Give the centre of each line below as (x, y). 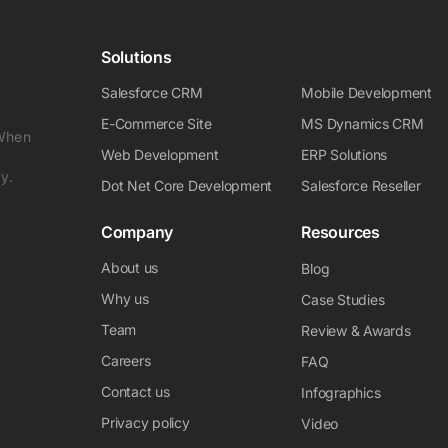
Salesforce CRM (152, 92)
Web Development (160, 154)
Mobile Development (367, 92)
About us (130, 267)
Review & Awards (356, 330)
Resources (340, 232)
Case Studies (343, 299)
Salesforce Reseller (361, 185)
